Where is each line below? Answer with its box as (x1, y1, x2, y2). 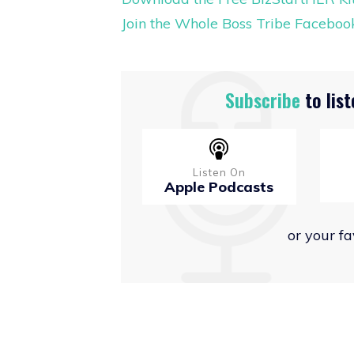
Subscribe (224, 85, 300, 114)
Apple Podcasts (164, 178, 274, 197)
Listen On (192, 166, 246, 179)
